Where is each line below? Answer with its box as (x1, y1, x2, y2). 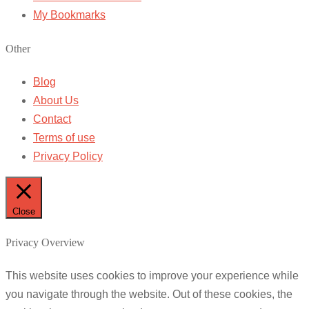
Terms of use (33, 131, 95, 143)
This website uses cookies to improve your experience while (6, 270, 299, 282)
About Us (33, 94, 79, 106)
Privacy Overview (6, 237, 85, 249)
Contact (33, 112, 71, 125)
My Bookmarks (33, 9, 106, 21)
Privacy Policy (33, 150, 103, 162)
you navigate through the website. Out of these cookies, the (6, 288, 292, 301)
